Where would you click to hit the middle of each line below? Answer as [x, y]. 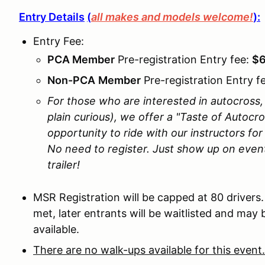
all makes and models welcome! [172, 17]
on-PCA [75, 80]
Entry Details [52, 17]
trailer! [64, 165]
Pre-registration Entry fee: [183, 59]
